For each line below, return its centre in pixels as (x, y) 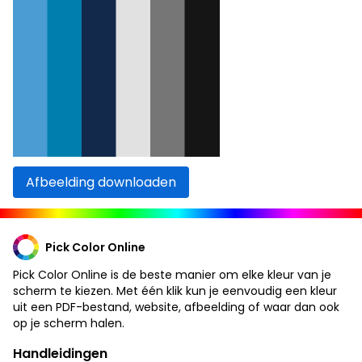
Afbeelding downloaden (101, 182)
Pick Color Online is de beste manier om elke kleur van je (172, 274)
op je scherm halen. (69, 323)
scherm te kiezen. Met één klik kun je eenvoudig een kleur (175, 290)
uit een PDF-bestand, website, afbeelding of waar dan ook (176, 307)
